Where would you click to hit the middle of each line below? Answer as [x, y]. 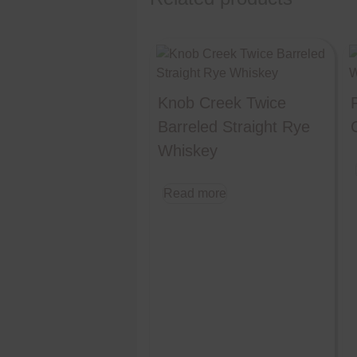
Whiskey [188, 150]
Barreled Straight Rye [234, 126]
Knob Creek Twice [222, 102]
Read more [195, 193]
